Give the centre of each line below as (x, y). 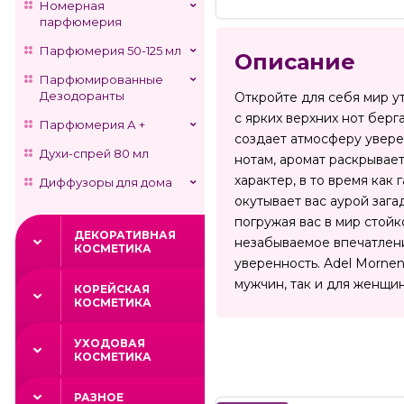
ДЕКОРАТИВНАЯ (125, 235)
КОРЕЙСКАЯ (112, 289)
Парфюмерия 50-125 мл (110, 50)
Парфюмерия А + (92, 124)
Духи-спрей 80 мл (94, 153)
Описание (295, 62)
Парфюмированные (101, 79)
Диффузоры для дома (106, 182)
